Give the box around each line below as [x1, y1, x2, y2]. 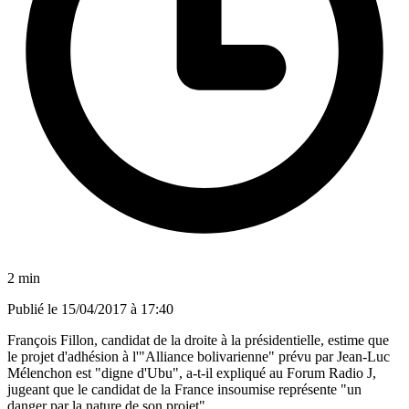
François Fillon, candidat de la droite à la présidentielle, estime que [7, 331, 389, 348]
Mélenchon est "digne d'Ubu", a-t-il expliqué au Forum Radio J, [7, 364, 376, 381]
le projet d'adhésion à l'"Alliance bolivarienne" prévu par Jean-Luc [7, 348, 390, 364]
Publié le [7, 300, 61, 317]
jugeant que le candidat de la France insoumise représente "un [7, 381, 362, 397]
